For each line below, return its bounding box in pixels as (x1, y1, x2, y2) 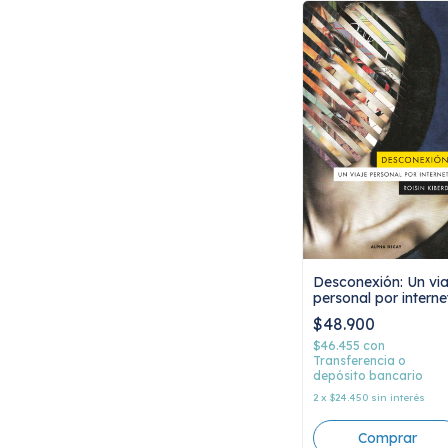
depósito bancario (313, 367, 423, 383)
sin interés (371, 390, 425, 404)
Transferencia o (313, 352, 406, 368)
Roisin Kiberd (313, 304, 402, 323)
